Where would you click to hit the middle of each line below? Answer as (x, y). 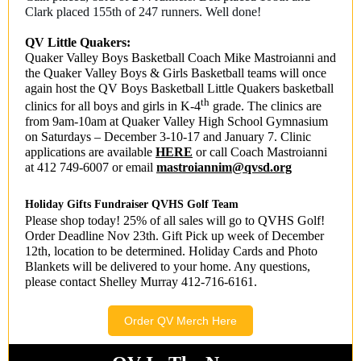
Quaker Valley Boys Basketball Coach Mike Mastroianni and (180, 58)
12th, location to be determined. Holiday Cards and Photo (171, 251)
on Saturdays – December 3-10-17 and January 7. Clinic (168, 137)
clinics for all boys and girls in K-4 (113, 106)
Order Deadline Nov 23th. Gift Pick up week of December (174, 236)
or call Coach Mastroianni (260, 152)
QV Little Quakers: (79, 42)
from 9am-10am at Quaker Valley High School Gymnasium (176, 122)
